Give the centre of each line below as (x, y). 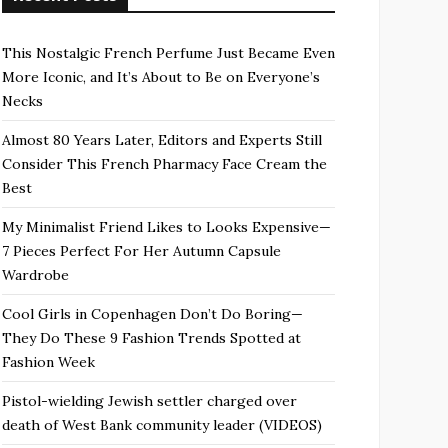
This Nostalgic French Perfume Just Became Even (168, 53)
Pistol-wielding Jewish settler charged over (149, 401)
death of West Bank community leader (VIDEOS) (162, 425)
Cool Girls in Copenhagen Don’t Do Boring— (152, 314)
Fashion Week (48, 362)
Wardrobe (35, 275)
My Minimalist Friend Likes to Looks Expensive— (166, 227)
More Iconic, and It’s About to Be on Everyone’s (161, 77)
